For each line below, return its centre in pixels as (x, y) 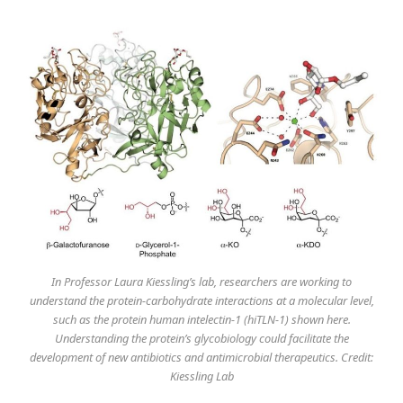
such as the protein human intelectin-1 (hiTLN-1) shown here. (201, 319)
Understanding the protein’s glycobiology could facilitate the (201, 338)
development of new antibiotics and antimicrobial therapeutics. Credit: (201, 357)
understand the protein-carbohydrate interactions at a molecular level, (201, 300)
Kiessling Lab (201, 376)
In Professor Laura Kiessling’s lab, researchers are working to (201, 281)
